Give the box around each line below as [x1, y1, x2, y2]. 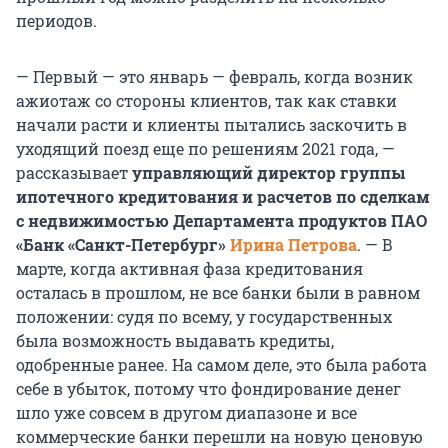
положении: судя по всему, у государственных [16, 306, 392, 328]
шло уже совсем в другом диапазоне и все [16, 402, 357, 424]
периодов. [16, 10, 97, 32]
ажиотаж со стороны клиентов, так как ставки [16, 90, 397, 112]
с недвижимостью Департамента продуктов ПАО [16, 210, 427, 232]
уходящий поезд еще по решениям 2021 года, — [16, 138, 395, 160]
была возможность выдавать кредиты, [16, 330, 334, 352]
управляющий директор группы [132, 162, 405, 184]
